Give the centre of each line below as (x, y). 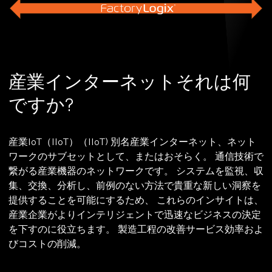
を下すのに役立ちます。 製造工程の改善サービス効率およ (136, 230)
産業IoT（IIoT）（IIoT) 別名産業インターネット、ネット (132, 143)
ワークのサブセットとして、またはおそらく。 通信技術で (136, 157)
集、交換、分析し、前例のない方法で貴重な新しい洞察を (135, 186)
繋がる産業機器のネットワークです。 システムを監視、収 (136, 172)
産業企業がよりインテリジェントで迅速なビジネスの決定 (135, 216)
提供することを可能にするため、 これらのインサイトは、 (136, 201)
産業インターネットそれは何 (130, 83)
